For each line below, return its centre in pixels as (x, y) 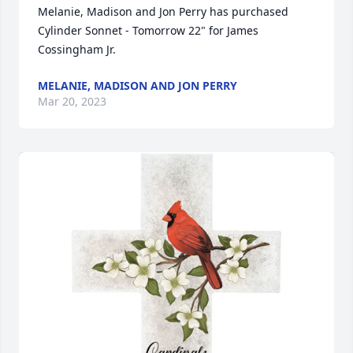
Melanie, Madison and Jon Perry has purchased (163, 11)
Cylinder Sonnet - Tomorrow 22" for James (148, 30)
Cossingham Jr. (77, 49)
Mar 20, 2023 (72, 101)
